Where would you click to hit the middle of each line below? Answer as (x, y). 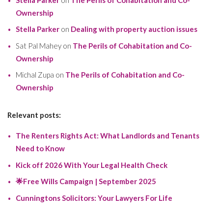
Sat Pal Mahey (38, 45)
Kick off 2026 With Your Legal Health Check (91, 165)
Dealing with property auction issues (134, 29)
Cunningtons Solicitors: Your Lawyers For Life (94, 198)
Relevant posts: (34, 115)
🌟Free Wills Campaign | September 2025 (86, 181)
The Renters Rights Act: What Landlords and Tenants (107, 136)
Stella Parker (37, 29)
